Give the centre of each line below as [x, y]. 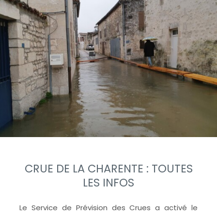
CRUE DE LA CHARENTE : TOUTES [108, 168]
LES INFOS [108, 182]
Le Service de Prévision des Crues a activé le [108, 207]
